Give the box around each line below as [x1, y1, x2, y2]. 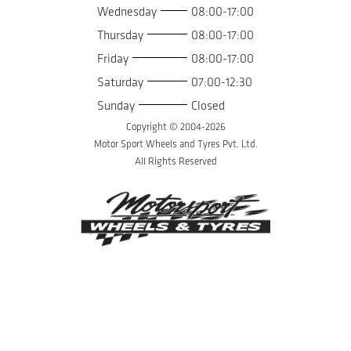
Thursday [97, 30, 143, 42]
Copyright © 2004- [125, 122, 205, 132]
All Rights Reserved [134, 157, 217, 166]
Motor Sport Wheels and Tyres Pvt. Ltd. [93, 139, 258, 149]
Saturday [97, 77, 143, 89]
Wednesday [97, 6, 157, 18]
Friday [97, 53, 128, 65]
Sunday [97, 100, 135, 112]
